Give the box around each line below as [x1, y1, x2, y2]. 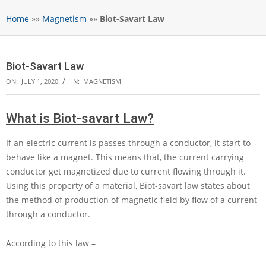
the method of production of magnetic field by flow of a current [6, 194, 257, 206]
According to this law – [6, 237, 96, 249]
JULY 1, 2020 [21, 77, 58, 86]
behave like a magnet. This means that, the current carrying [6, 151, 244, 163]
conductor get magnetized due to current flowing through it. [6, 166, 246, 178]
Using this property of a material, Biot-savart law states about [6, 180, 250, 192]
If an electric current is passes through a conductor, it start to [6, 137, 251, 149]
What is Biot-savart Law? [6, 111, 154, 126]
